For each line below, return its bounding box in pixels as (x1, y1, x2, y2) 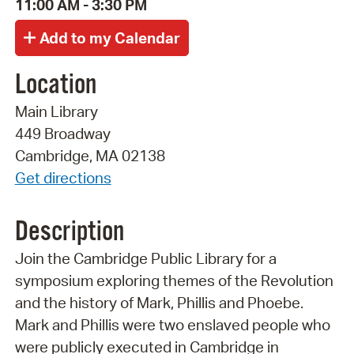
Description (14, 214, 124, 250)
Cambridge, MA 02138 (14, 145, 165, 165)
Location (14, 67, 96, 103)
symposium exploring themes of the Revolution (14, 270, 333, 290)
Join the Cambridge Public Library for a (14, 248, 277, 268)
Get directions (14, 168, 111, 187)
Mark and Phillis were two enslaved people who (14, 314, 330, 334)
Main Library (14, 101, 98, 121)
